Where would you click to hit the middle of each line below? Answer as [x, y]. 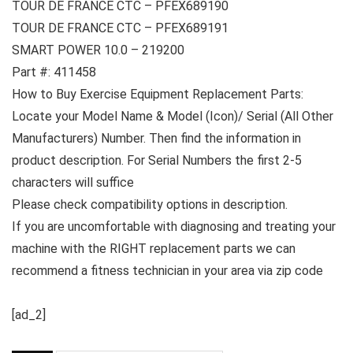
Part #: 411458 [54, 72]
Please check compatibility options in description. [150, 204]
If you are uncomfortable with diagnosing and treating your [174, 226]
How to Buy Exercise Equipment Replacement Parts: [158, 94]
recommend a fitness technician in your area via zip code [167, 270]
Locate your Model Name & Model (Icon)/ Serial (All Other [173, 116]
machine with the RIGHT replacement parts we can [154, 248]
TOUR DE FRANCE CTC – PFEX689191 [120, 28]
